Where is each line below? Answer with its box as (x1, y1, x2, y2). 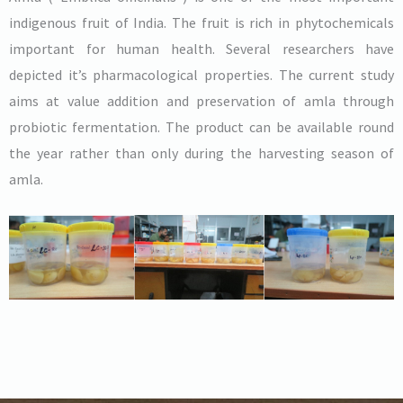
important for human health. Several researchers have (9, 39, 394, 58)
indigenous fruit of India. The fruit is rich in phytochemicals (9, 13, 394, 31)
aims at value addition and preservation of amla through (9, 91, 394, 110)
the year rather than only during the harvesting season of (9, 143, 394, 162)
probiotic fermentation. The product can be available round (9, 117, 394, 136)
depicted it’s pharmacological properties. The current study (9, 65, 394, 84)
